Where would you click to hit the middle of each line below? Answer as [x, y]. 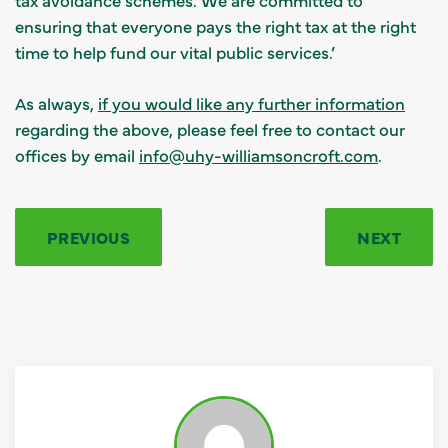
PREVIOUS [89, 237]
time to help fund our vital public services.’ [175, 51]
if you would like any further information [251, 102]
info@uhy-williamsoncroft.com [258, 154]
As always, [56, 102]
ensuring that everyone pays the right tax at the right [215, 25]
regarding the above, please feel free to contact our [210, 128]
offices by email [77, 154]
